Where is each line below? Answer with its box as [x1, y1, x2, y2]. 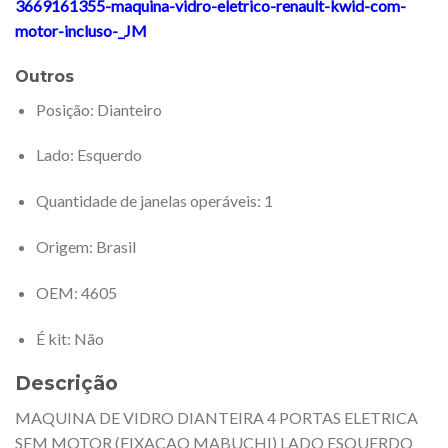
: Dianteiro [89, 99, 162, 119]
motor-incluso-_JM [15, 20, 147, 40]
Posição [35, 99, 90, 119]
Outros [15, 66, 74, 86]
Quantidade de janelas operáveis [35, 191, 257, 211]
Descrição [15, 371, 118, 396]
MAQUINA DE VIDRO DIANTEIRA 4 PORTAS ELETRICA [15, 407, 418, 427]
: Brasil [88, 236, 136, 256]
